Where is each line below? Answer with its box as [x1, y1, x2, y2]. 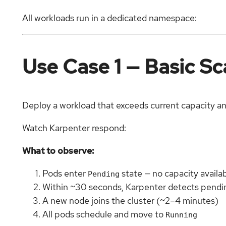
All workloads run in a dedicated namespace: [22, 12, 197, 24]
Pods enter [42, 167, 88, 180]
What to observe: [22, 145, 94, 157]
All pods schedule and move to [42, 208, 165, 220]
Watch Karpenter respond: [22, 122, 126, 134]
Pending [88, 169, 120, 179]
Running [165, 210, 197, 219]
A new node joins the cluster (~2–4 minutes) [42, 195, 218, 207]
